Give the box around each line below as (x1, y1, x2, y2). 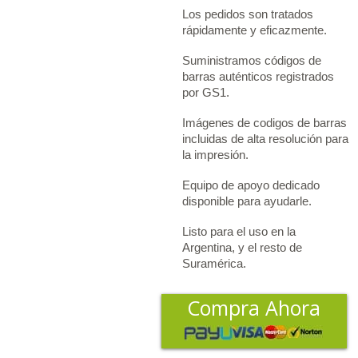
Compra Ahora (187, 293, 321, 321)
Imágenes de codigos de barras (181, 115, 347, 129)
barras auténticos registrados (181, 69, 334, 83)
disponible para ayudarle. (181, 193, 312, 208)
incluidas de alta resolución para (181, 131, 348, 145)
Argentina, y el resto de (181, 240, 302, 254)
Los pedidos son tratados (181, 6, 313, 21)
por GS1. (181, 85, 229, 99)
